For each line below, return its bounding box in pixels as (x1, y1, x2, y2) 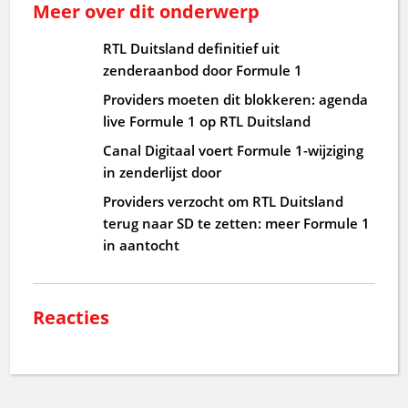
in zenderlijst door (103, 162, 222, 181)
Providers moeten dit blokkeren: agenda (103, 89, 369, 108)
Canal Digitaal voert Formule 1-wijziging (103, 140, 364, 159)
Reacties (33, 304, 110, 330)
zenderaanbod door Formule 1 (103, 60, 303, 79)
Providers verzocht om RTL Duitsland (103, 191, 344, 210)
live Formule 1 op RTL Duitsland (103, 111, 311, 130)
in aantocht (103, 235, 180, 254)
